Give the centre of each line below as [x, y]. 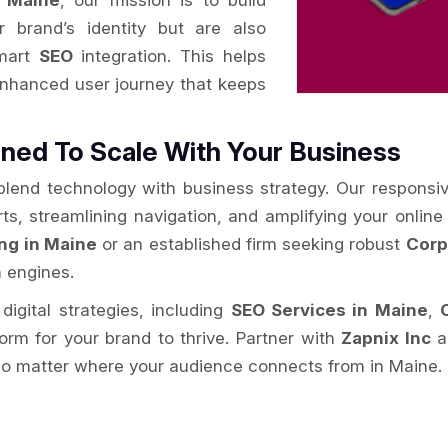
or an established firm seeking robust [251, 244]
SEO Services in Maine [329, 310]
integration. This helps [169, 56]
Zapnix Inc [386, 338]
